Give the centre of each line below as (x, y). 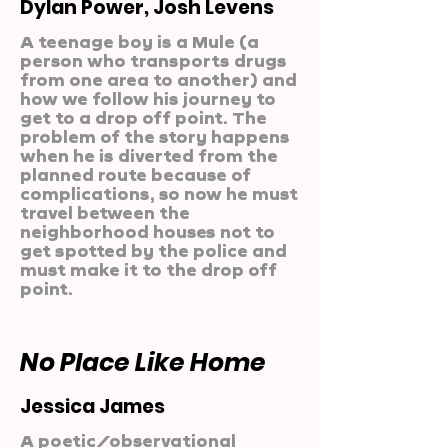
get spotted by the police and (153, 250)
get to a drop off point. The (143, 117)
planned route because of (135, 174)
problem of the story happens (155, 136)
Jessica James (92, 406)
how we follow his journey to (148, 98)
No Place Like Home (143, 362)
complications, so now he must (159, 193)
